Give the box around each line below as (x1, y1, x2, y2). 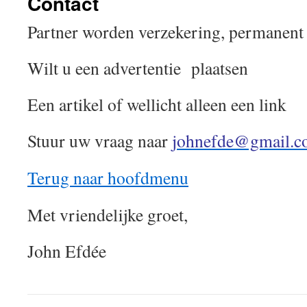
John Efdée (27, 239, 106, 262)
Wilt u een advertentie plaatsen (27, 56, 248, 79)
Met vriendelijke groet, (27, 203, 188, 226)
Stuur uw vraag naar (27, 129, 172, 152)
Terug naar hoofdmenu (27, 166, 188, 189)
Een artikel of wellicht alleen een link (27, 93, 286, 116)
